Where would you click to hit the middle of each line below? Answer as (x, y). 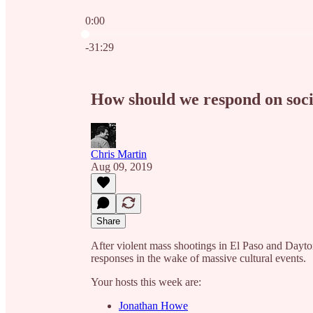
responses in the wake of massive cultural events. (198, 258)
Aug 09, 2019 (122, 166)
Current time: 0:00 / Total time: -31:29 (168, 32)
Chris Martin (119, 154)
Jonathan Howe (153, 305)
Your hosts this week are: (146, 282)
